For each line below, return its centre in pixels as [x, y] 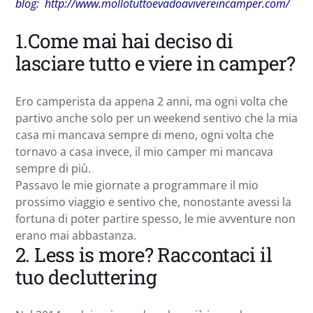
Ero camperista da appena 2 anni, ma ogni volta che [152, 101]
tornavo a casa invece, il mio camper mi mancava [144, 151]
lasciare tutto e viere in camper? [155, 63]
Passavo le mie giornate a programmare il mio [137, 185]
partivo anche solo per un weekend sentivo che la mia [156, 118]
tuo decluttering [86, 277]
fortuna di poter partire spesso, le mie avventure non [155, 218]
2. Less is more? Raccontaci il [144, 254]
